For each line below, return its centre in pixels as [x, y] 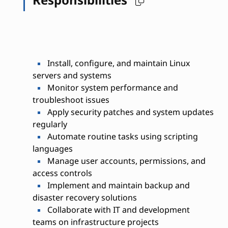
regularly [50, 124]
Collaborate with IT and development [117, 210]
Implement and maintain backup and [117, 186]
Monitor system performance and [111, 88]
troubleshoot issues [71, 100]
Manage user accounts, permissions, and [125, 161]
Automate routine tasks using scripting [121, 137]
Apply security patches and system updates [129, 112]
